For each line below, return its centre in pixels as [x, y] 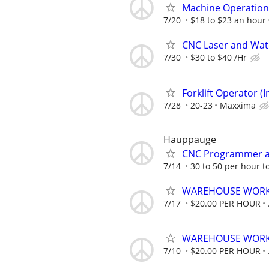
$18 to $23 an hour [228, 20]
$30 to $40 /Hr [219, 58]
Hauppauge [190, 139]
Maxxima [238, 105]
